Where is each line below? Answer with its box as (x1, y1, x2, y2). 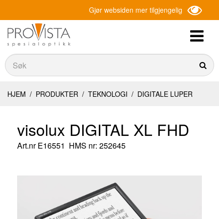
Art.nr (17, 140, 38, 151)
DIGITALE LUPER (135, 89, 193, 99)
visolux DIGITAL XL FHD (17, 118, 189, 140)
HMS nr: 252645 (69, 140, 126, 151)
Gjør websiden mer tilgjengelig (89, 5, 182, 15)
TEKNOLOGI (86, 89, 130, 99)
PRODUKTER (34, 89, 80, 99)
